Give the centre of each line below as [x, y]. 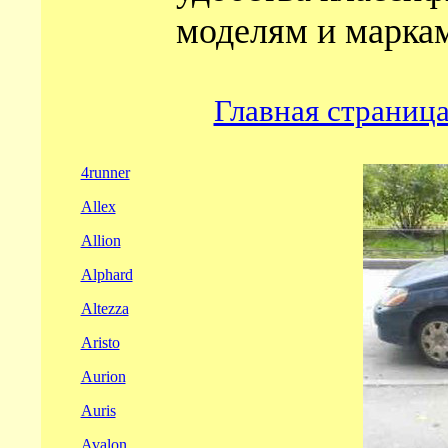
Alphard [106, 274]
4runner [105, 172]
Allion [100, 240]
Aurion [103, 376]
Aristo [100, 342]
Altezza [104, 308]
